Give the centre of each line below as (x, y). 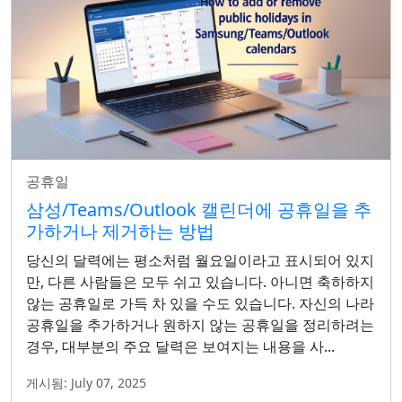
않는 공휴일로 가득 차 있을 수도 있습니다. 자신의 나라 (200, 303)
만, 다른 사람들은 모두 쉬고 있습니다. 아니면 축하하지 (200, 281)
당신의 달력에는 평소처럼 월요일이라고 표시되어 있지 (200, 260)
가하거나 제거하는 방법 (120, 231)
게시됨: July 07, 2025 (86, 382)
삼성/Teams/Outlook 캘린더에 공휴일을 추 (199, 209)
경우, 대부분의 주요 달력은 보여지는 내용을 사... (180, 346)
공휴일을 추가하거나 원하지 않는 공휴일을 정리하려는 (200, 324)
